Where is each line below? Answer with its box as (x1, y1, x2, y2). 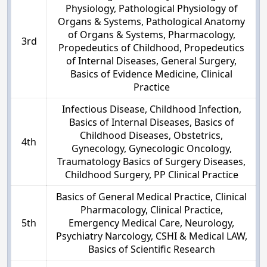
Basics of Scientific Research (88, 243, 215, 256)
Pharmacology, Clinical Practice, (80, 203, 223, 217)
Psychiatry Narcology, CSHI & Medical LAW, (55, 229, 247, 243)
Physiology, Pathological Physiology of (65, 2, 238, 15)
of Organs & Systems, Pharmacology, (67, 28, 235, 42)
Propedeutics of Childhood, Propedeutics (58, 41, 244, 55)
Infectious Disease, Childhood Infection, (61, 103, 241, 116)
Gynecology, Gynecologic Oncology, (71, 142, 232, 156)
